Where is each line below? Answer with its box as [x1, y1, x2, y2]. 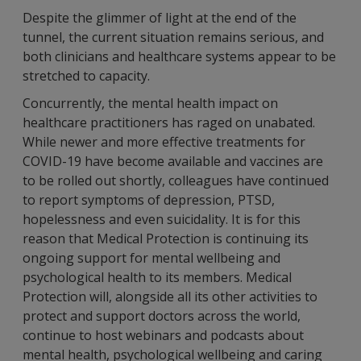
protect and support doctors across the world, [23, 307, 301, 325]
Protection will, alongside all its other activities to [23, 288, 317, 305]
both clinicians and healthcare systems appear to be [23, 48, 336, 65]
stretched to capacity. [23, 67, 150, 85]
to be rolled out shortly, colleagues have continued [23, 172, 329, 189]
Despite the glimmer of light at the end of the [23, 9, 297, 27]
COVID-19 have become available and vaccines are [23, 152, 323, 170]
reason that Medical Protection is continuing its [23, 230, 309, 247]
